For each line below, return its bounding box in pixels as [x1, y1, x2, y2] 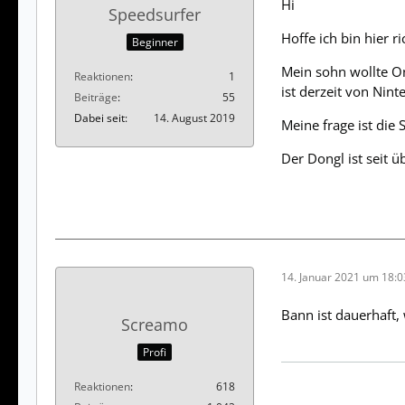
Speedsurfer [108, 4, 201, 26]
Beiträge [74, 89, 118, 105]
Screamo [121, 314, 188, 336]
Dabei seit [74, 109, 125, 126]
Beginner [131, 33, 178, 50]
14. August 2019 [154, 109, 235, 126]
